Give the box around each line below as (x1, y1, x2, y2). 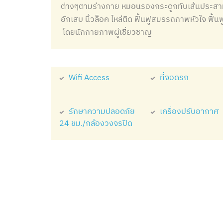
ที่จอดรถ (159, 71, 189, 85)
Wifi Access (69, 71, 110, 85)
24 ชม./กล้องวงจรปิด (59, 116, 132, 130)
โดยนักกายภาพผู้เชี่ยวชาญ (61, 25, 152, 39)
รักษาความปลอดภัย (69, 105, 135, 118)
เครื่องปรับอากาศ (159, 105, 219, 118)
